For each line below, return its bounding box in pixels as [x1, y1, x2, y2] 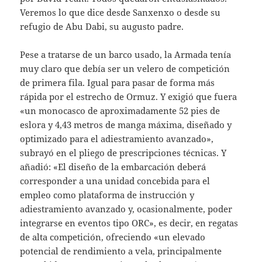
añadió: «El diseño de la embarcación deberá [20, 161, 206, 173]
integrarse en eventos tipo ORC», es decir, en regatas [20, 217, 239, 229]
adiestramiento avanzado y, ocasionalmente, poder [20, 203, 233, 215]
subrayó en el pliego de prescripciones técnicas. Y [20, 147, 227, 159]
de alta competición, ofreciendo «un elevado [20, 231, 206, 243]
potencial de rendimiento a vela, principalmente [20, 245, 222, 257]
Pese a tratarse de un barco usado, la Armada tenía [20, 49, 232, 61]
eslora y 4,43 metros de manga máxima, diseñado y [20, 119, 232, 131]
